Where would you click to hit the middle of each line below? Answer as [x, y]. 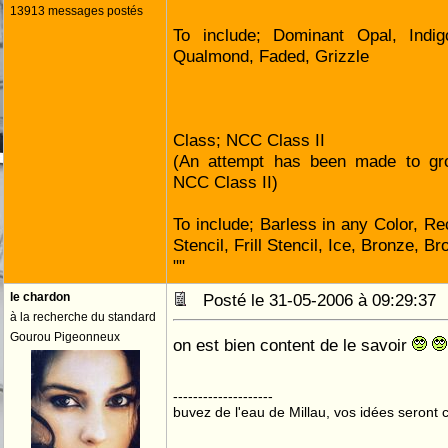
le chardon [40, 297]
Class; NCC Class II [249, 140]
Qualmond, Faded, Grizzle [271, 56]
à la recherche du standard [83, 317]
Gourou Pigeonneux [65, 337]
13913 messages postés [76, 11]
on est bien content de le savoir [292, 345]
